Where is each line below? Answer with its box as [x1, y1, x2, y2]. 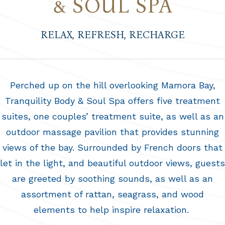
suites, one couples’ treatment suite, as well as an [1, 110, 224, 122]
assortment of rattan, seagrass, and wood [21, 188, 204, 199]
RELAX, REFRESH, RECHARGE [40, 28, 185, 41]
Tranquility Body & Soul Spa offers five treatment [5, 95, 220, 106]
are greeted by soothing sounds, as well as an [12, 173, 213, 184]
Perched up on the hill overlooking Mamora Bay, [10, 79, 215, 90]
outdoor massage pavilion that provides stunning [6, 126, 219, 137]
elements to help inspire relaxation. [33, 204, 192, 215]
